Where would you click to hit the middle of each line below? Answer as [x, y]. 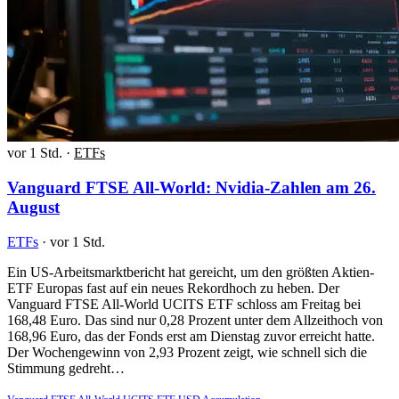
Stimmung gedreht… [66, 368]
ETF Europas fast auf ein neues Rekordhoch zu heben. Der [173, 288]
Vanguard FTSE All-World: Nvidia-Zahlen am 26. [191, 187]
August [33, 207]
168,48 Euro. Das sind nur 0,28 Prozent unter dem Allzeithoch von [195, 320]
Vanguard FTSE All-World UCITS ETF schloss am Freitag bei [184, 304]
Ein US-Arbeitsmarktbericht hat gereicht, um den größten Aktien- [191, 272]
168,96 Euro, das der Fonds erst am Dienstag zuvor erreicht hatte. [191, 336]
